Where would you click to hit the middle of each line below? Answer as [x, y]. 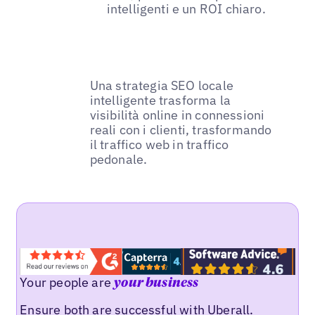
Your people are [67, 282]
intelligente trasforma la [160, 100]
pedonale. [118, 159]
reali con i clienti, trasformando [181, 129]
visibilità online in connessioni [177, 115]
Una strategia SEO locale [161, 85]
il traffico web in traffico [159, 144]
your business [156, 283]
